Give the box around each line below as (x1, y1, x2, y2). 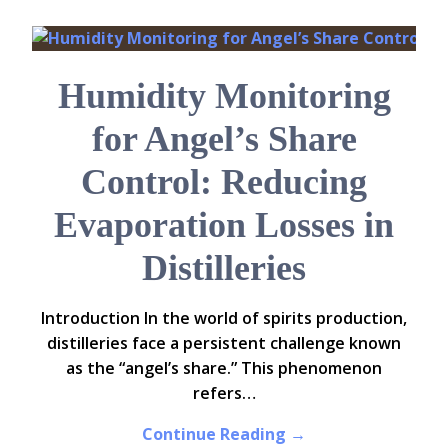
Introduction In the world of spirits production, (41, 307, 407, 330)
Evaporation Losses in (54, 205, 394, 246)
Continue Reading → (142, 423, 306, 446)
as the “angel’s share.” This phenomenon (66, 357, 382, 380)
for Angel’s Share (91, 119, 357, 160)
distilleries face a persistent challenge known (47, 332, 401, 355)
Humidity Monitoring (57, 76, 391, 117)
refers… (192, 382, 256, 405)
